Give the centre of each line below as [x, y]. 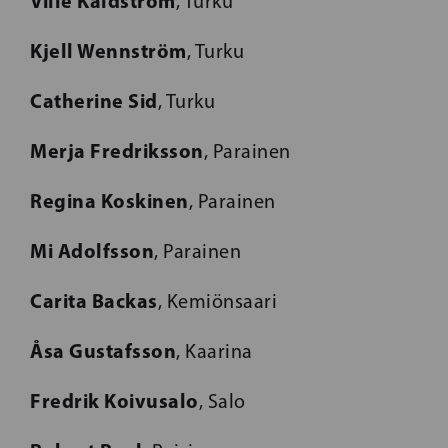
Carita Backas [94, 300]
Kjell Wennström [108, 50]
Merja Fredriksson [117, 150]
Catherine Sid [94, 100]
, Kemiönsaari [217, 300]
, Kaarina [214, 350]
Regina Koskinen [109, 200]
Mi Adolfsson [92, 250]
